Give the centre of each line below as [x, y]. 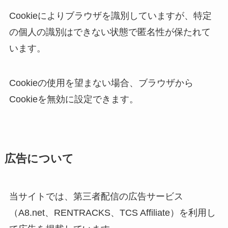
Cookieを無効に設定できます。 [74, 99]
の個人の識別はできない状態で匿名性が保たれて [110, 32]
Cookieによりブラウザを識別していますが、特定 [110, 16]
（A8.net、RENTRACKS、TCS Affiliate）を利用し [112, 213]
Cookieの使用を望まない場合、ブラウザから [101, 83]
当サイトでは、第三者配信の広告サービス [96, 197]
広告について [39, 159]
